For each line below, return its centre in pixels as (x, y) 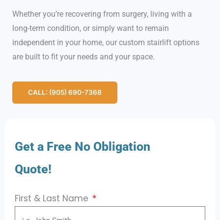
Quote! (33, 169)
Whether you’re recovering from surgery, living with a (102, 14)
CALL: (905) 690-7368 (65, 92)
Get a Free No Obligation (82, 146)
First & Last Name (53, 198)
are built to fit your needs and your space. (83, 56)
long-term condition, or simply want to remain (91, 28)
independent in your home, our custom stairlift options (106, 42)
